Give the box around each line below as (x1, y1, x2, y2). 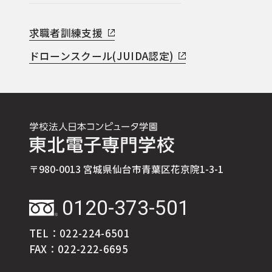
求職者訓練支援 (29, 25, 103, 41)
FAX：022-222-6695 (29, 241, 129, 256)
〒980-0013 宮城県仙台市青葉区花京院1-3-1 (29, 162, 223, 176)
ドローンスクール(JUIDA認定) (29, 49, 174, 64)
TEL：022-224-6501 (29, 225, 131, 240)
